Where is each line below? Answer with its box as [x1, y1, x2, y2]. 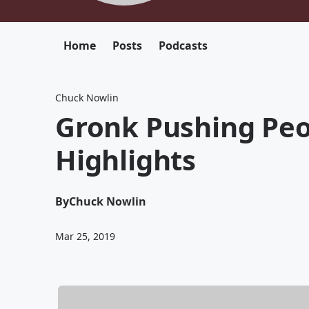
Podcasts [159, 38, 208, 53]
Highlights [55, 141, 197, 179]
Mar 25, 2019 [55, 230, 115, 243]
